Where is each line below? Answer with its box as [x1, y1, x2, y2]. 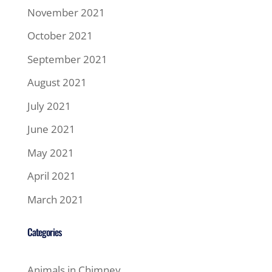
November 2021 [27, 5, 105, 19]
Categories [27, 224, 61, 239]
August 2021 [27, 75, 87, 90]
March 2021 [27, 192, 84, 206]
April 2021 [27, 169, 76, 183]
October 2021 [27, 29, 93, 43]
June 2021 [27, 122, 75, 137]
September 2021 [27, 52, 107, 66]
